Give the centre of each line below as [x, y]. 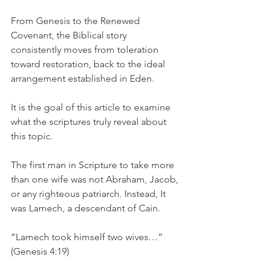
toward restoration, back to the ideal [89, 64]
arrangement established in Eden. [83, 78]
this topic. [32, 136]
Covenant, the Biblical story [70, 35]
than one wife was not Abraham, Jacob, [96, 179]
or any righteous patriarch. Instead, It [89, 194]
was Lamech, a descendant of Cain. [86, 208]
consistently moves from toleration [86, 50]
